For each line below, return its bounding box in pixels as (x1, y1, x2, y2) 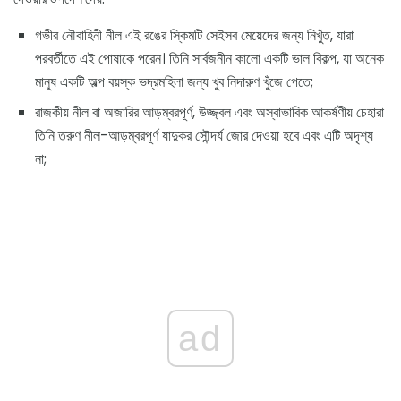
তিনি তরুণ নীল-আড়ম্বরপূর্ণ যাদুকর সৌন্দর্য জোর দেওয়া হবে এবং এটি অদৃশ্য (35, 125, 373, 147)
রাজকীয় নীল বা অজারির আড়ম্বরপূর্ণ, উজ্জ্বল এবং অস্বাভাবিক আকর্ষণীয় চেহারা (35, 102, 384, 124)
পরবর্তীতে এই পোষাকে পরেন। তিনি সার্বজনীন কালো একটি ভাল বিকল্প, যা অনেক (35, 48, 384, 70)
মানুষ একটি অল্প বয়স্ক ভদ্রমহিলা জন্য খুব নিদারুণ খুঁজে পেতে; (35, 72, 313, 93)
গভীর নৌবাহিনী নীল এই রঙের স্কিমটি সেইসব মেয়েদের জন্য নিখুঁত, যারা (35, 25, 354, 47)
